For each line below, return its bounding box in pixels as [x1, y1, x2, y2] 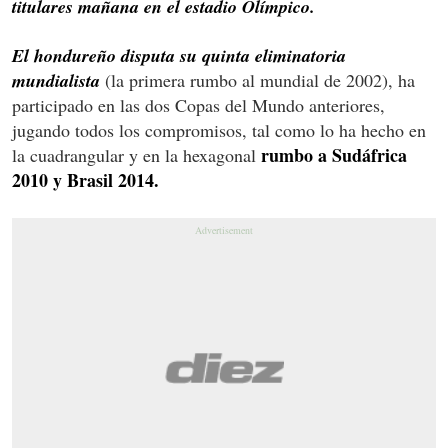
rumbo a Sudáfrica [261, 141, 407, 168]
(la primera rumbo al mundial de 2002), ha [105, 67, 415, 92]
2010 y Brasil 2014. [12, 166, 159, 193]
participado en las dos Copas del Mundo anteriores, [12, 92, 385, 117]
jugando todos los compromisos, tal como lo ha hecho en [12, 117, 426, 142]
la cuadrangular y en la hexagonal [12, 142, 261, 167]
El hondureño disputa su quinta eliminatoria [12, 42, 346, 68]
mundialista [12, 67, 100, 93]
